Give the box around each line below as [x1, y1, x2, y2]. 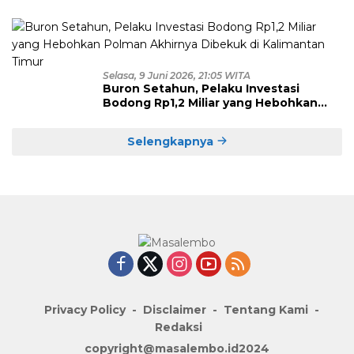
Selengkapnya [126, 134, 217, 149]
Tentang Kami [224, 303, 308, 318]
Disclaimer [143, 303, 206, 318]
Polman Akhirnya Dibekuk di [103, 109, 272, 124]
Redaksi [155, 320, 202, 335]
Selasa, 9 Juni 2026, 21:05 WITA [103, 69, 250, 81]
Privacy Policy [44, 303, 126, 318]
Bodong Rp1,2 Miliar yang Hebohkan [103, 95, 318, 110]
